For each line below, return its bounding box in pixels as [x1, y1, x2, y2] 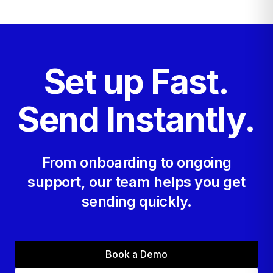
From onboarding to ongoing [41, 154, 232, 172]
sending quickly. [81, 193, 192, 211]
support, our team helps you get [27, 173, 246, 191]
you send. [30, 7, 76, 20]
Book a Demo [105, 248, 168, 261]
